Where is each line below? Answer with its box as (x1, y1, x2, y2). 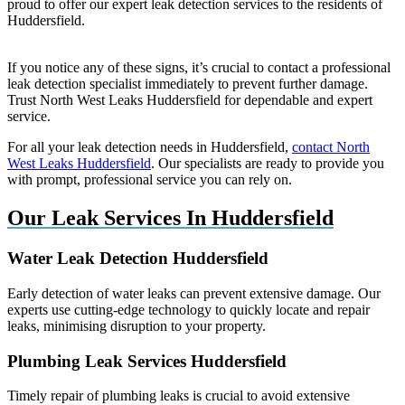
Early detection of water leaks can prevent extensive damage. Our (7, 285, 381, 301)
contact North (292, 139, 370, 155)
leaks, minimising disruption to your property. (7, 317, 266, 334)
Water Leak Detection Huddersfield (7, 249, 268, 268)
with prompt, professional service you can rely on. (7, 172, 292, 188)
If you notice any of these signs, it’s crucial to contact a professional (7, 60, 391, 76)
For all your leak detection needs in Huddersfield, (7, 139, 292, 155)
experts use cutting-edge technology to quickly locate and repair (7, 301, 370, 317)
